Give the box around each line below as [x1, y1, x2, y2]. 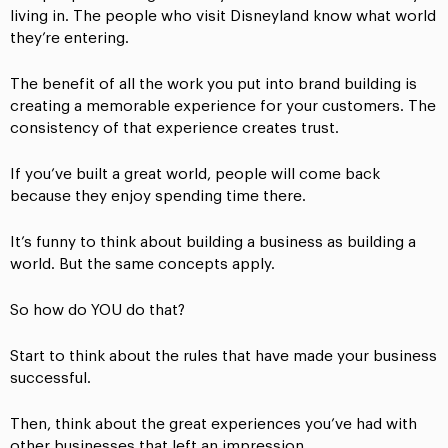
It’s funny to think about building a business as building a [10, 235, 416, 251]
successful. [10, 371, 91, 387]
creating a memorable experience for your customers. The [10, 99, 436, 115]
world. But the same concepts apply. [10, 257, 279, 273]
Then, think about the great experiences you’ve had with [10, 417, 417, 433]
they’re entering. [10, 31, 133, 47]
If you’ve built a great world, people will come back [10, 167, 380, 183]
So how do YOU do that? [10, 303, 189, 319]
